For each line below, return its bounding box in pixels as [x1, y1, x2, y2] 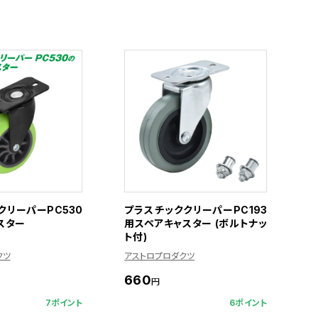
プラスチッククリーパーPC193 [124, 203, 267, 216]
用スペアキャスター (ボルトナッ [124, 216, 267, 229]
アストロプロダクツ [124, 250, 195, 261]
